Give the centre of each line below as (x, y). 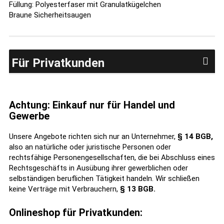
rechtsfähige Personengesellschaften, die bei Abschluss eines (112, 157)
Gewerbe (29, 116)
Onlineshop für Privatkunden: (76, 212)
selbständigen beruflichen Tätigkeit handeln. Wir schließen (104, 178)
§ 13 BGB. (138, 189)
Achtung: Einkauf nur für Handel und (92, 105)
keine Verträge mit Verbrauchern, (64, 189)
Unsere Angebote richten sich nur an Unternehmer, (93, 136)
